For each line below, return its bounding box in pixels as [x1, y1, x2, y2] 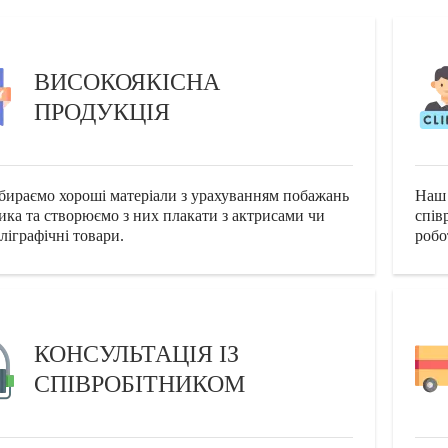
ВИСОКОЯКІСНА [34, 69, 221, 96]
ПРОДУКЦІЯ [34, 99, 171, 126]
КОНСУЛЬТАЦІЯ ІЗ [34, 341, 240, 368]
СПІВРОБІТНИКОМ [34, 371, 246, 398]
